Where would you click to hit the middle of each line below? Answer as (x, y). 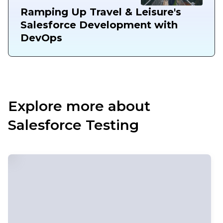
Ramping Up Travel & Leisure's (101, 12)
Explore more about (79, 106)
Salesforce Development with (99, 25)
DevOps (41, 38)
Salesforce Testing (73, 125)
